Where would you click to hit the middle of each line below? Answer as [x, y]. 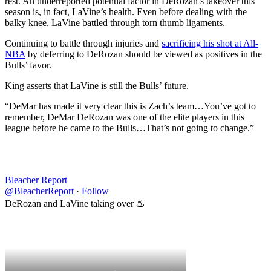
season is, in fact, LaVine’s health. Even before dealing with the [126, 11]
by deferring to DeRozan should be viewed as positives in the [144, 54]
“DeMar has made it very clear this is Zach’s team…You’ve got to [130, 106]
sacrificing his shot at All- [210, 43]
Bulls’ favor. [28, 65]
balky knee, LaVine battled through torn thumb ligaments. [115, 22]
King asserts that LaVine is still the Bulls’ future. [97, 85]
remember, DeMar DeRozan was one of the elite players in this [125, 117]
